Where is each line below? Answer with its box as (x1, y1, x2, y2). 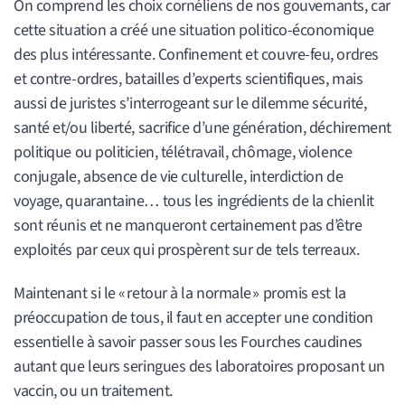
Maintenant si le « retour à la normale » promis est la (14, 282, 346, 306)
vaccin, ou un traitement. (14, 380, 173, 403)
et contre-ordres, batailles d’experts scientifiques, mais (14, 67, 363, 90)
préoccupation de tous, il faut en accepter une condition (14, 306, 373, 330)
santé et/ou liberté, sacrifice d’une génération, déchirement (14, 116, 391, 139)
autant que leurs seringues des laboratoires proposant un (14, 355, 385, 379)
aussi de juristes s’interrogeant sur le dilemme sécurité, (14, 91, 367, 115)
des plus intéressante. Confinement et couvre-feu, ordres (14, 42, 379, 66)
